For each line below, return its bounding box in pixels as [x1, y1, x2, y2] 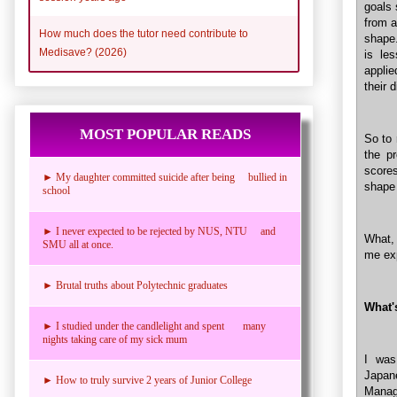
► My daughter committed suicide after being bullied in [43, 170, 287, 183]
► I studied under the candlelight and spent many [43, 319, 266, 332]
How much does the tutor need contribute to [39, 27, 248, 40]
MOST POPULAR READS [80, 125, 251, 143]
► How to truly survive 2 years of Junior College [43, 373, 252, 386]
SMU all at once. [43, 237, 113, 251]
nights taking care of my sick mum [43, 332, 187, 346]
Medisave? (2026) [39, 45, 127, 58]
